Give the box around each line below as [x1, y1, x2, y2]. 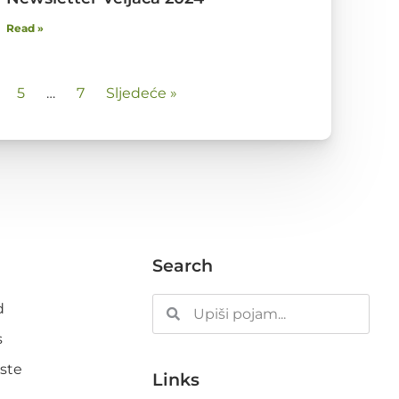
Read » [6, 21, 44, 36]
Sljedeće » [106, 85, 177, 102]
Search [151, 255, 213, 277]
